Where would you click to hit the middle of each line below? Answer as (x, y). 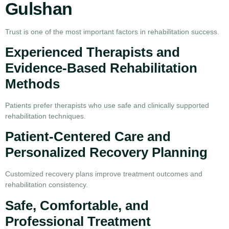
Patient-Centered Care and (88, 137)
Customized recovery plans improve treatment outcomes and (104, 174)
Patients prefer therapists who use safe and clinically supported (107, 106)
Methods (32, 84)
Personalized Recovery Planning (106, 153)
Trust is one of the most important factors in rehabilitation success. (112, 31)
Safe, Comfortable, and (77, 205)
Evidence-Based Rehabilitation (101, 68)
